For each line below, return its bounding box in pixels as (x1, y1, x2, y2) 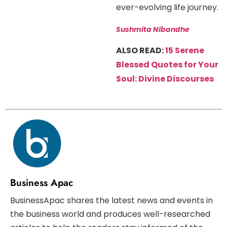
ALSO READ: (116, 45, 166, 57)
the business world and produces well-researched (10, 208, 210, 220)
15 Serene (165, 45, 205, 57)
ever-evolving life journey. (116, 2, 219, 14)
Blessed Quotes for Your (116, 59, 219, 71)
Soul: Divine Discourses (116, 73, 214, 85)
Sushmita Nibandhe (116, 24, 190, 34)
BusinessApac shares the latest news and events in (10, 194, 213, 206)
